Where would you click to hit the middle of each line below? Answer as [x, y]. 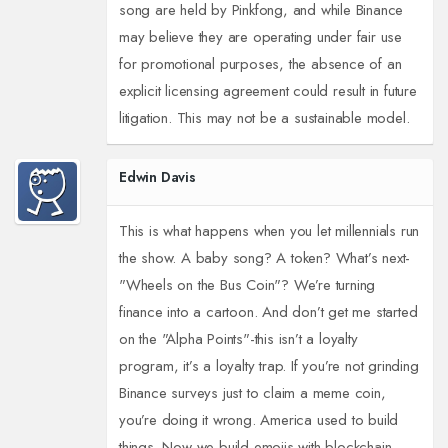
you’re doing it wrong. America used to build [258, 420]
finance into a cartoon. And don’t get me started [268, 312]
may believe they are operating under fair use [260, 37]
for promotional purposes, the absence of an [260, 64]
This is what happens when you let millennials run [269, 231]
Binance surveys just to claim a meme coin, [252, 393]
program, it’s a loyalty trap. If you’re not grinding [268, 366]
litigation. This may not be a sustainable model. [264, 118]
